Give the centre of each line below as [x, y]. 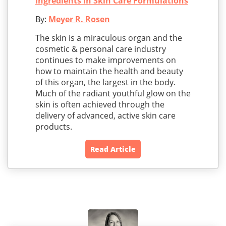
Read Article [113, 149]
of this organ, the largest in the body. [105, 82]
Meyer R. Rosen [79, 19]
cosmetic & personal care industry [100, 49]
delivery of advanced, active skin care [105, 116]
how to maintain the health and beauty [109, 71]
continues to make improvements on [105, 60]
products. [53, 127]
